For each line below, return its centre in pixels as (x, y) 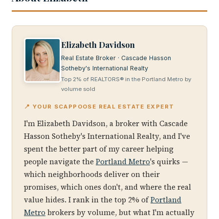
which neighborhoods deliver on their (92, 174)
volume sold (78, 89)
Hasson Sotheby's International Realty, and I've (107, 136)
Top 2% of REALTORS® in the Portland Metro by (126, 79)
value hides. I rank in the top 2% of (87, 200)
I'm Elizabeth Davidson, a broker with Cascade (106, 123)
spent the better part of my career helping (99, 149)
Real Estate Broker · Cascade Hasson (116, 58)
